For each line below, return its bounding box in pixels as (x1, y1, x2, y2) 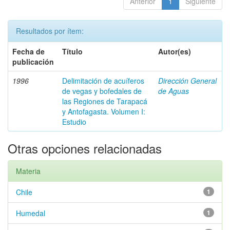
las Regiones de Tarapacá (62, 96, 147, 106)
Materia (16, 166, 41, 176)
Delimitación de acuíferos (62, 75, 144, 86)
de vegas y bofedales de (62, 86, 142, 96)
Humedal (16, 208, 45, 218)
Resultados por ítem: (16, 26, 84, 36)
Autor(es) (158, 46, 191, 56)
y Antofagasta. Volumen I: (62, 106, 145, 117)
